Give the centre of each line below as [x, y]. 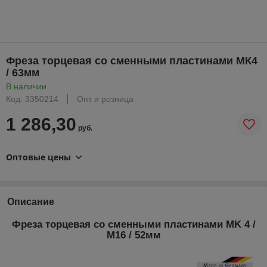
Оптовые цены [38, 157]
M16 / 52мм [133, 235]
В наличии [26, 86]
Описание [31, 201]
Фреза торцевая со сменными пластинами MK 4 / [133, 224]
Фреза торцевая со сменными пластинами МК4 [132, 60]
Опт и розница [105, 99]
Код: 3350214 [32, 99]
